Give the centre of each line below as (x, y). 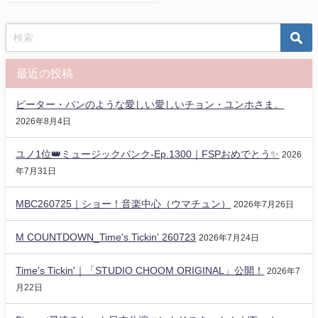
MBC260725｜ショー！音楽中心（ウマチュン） (124, 203)
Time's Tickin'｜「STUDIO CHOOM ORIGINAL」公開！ (140, 270)
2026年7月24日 (229, 237)
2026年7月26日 (264, 204)
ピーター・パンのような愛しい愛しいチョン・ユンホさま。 (150, 104)
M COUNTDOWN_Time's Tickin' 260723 (106, 237)
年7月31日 (36, 171)
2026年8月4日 (44, 121)
